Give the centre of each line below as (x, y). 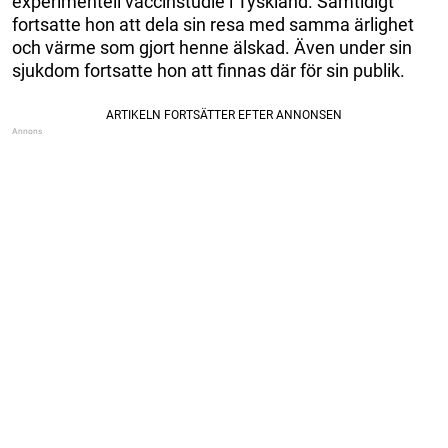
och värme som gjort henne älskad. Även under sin (212, 48)
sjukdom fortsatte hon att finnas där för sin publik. (208, 71)
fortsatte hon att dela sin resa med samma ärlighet (213, 25)
